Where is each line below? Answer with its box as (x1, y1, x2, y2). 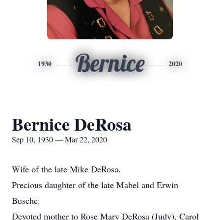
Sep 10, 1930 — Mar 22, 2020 (12, 134, 107, 144)
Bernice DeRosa (12, 111, 132, 137)
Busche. (12, 194, 40, 206)
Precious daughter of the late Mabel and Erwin (12, 179, 178, 191)
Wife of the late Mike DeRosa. (12, 163, 121, 175)
